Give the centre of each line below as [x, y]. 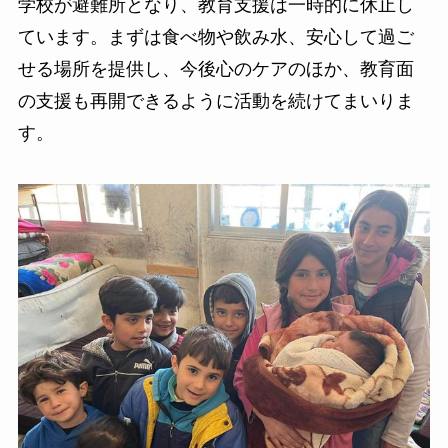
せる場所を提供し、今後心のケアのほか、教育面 [215, 68]
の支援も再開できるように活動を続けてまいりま [215, 100]
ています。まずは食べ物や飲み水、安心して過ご [215, 36]
